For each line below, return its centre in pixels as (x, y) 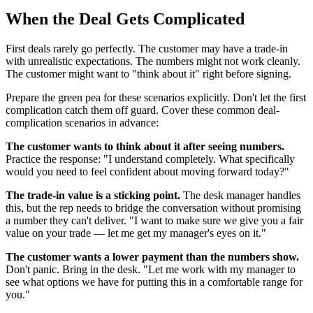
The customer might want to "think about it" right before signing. (148, 73)
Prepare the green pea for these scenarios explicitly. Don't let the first (156, 97)
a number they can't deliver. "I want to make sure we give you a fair (154, 220)
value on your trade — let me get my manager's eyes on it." (136, 233)
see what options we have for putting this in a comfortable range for (154, 282)
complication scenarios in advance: (82, 122)
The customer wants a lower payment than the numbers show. (152, 256)
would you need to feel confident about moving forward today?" (147, 171)
